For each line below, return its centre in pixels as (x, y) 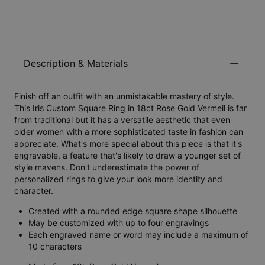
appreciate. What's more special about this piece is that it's (128, 144)
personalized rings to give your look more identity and (118, 179)
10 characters (55, 247)
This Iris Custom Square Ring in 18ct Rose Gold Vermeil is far (130, 108)
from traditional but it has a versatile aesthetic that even (122, 120)
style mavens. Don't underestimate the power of (107, 167)
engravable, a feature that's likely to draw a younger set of (127, 156)
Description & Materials (76, 64)
